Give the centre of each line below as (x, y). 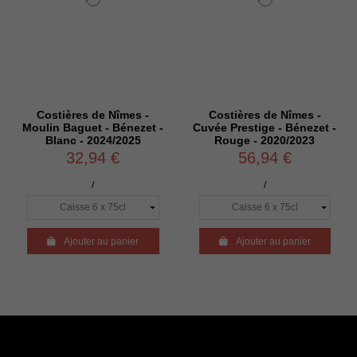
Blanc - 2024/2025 (93, 140)
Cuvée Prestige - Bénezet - (265, 127)
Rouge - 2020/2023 (265, 140)
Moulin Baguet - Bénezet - (93, 127)
